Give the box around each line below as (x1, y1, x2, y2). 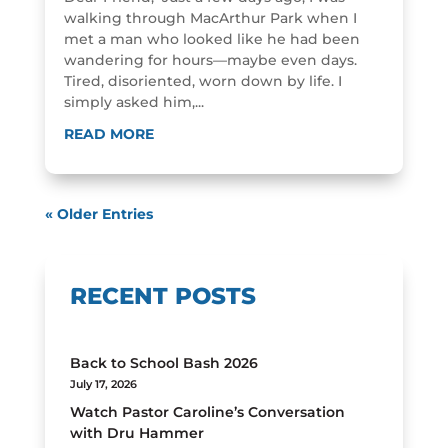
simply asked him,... (63, 92, 204, 111)
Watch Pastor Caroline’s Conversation (69, 403, 345, 421)
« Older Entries (44, 204, 153, 223)
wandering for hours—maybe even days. (63, 50, 357, 69)
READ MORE (63, 124, 154, 143)
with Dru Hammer (69, 424, 204, 442)
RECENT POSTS (69, 281, 256, 310)
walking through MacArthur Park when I (63, 8, 357, 27)
